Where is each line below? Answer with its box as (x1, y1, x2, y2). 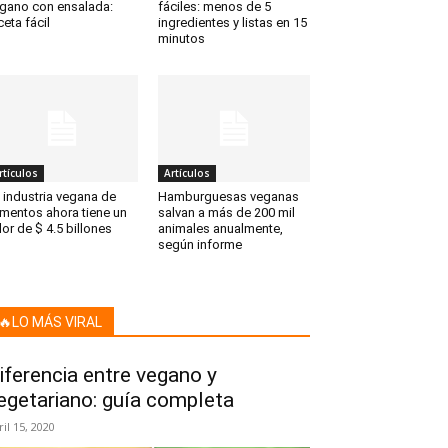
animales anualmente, (158, 220, 283, 236)
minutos (158, 31, 205, 47)
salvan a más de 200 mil (158, 204, 295, 220)
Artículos (164, 165, 210, 180)
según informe (158, 236, 242, 252)
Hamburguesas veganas (158, 188, 299, 204)
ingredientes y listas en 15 (158, 15, 307, 31)
